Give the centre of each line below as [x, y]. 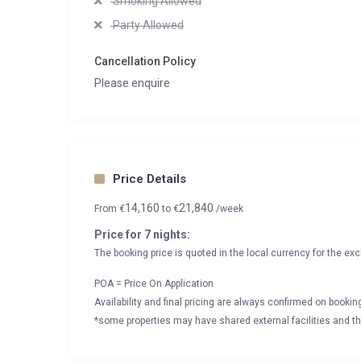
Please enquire [132, 83]
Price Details [149, 179]
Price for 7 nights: [142, 234]
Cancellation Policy [145, 61]
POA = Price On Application [154, 284]
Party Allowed [147, 25]
